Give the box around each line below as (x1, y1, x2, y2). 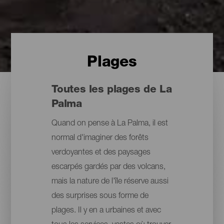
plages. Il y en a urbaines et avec (51, 207, 161, 215)
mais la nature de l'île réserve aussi (51, 178, 168, 186)
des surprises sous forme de (51, 192, 148, 201)
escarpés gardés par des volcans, (51, 163, 165, 172)
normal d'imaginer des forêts (51, 134, 148, 143)
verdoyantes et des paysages (51, 149, 150, 157)
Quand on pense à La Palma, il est (51, 120, 168, 128)
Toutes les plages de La (51, 85, 172, 96)
